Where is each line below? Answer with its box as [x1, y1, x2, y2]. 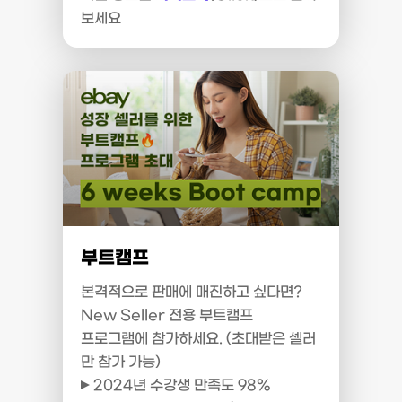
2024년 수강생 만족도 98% [90, 378, 271, 393]
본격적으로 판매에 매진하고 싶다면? [81, 284, 302, 300]
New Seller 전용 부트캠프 [81, 308, 253, 323]
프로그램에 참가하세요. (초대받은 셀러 [81, 331, 316, 346]
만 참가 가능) [81, 354, 161, 370]
